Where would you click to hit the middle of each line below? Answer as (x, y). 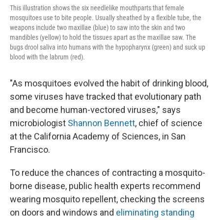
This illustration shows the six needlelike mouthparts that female (97, 8)
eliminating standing (155, 212)
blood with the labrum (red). (47, 57)
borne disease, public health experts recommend (105, 186)
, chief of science (169, 123)
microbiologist (39, 123)
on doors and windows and (63, 212)
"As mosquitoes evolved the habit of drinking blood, (109, 83)
